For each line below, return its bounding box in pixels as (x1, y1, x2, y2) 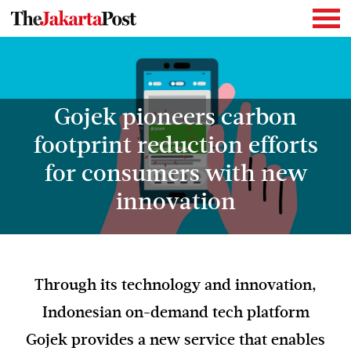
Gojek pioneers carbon (54, 107, 297, 131)
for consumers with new (44, 163, 307, 187)
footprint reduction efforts (33, 135, 318, 159)
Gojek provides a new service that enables (26, 332, 325, 349)
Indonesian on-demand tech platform (42, 305, 309, 321)
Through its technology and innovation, (34, 277, 317, 294)
